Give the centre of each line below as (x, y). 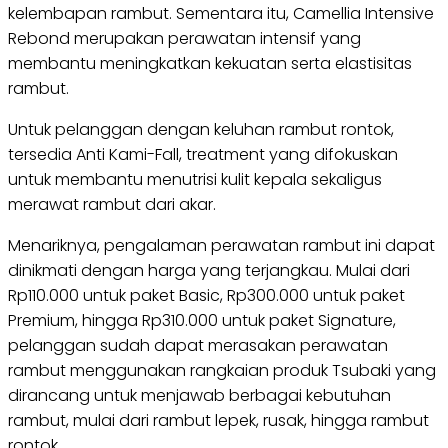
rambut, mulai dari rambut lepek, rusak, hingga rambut (218, 420)
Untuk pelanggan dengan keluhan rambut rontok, (201, 129)
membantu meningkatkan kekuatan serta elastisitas (210, 63)
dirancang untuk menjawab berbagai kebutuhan (199, 395)
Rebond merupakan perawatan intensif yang (184, 38)
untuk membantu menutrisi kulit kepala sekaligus (195, 179)
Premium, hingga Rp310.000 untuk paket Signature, (202, 320)
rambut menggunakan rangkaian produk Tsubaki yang (222, 370)
